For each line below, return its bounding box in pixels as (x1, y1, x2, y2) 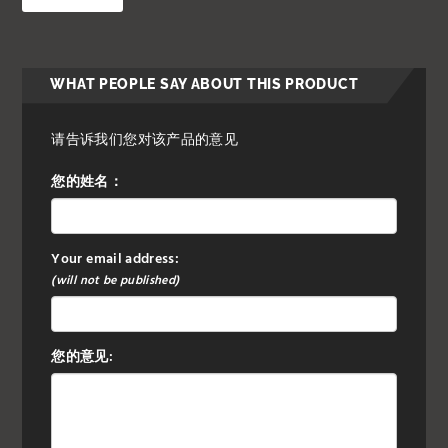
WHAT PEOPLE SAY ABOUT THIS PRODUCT (50, 76, 359, 93)
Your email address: (51, 248, 180, 272)
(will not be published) (51, 271, 180, 292)
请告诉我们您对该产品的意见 (51, 129, 238, 153)
